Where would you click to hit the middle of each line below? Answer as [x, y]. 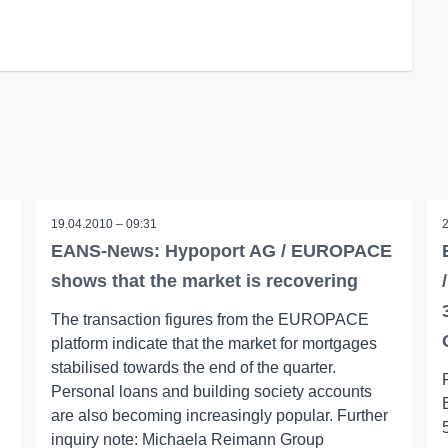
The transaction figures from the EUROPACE [209, 319]
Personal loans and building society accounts [211, 391]
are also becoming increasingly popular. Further [219, 415]
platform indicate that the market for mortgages [213, 343]
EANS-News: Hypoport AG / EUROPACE [221, 251]
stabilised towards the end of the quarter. [193, 367]
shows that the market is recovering [204, 281]
